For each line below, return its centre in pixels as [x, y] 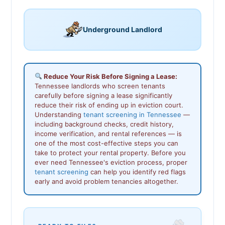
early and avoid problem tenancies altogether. [106, 181]
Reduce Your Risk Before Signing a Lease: [109, 76]
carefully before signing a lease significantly [103, 95]
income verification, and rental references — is [108, 133]
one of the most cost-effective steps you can [106, 143]
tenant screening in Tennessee [132, 114]
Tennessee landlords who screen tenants [100, 86]
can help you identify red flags [137, 172]
